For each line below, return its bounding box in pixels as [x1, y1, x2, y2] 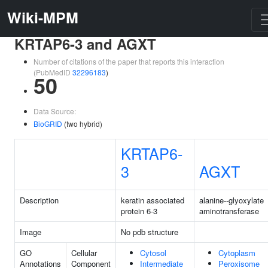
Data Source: [33, 106, 76, 116]
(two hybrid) [62, 118, 102, 129]
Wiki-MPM [7, 7, 78, 28]
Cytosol [140, 247, 166, 258]
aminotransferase [199, 205, 259, 217]
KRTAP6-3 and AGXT [14, 33, 156, 54]
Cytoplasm [218, 247, 255, 258]
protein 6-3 [121, 205, 157, 217]
